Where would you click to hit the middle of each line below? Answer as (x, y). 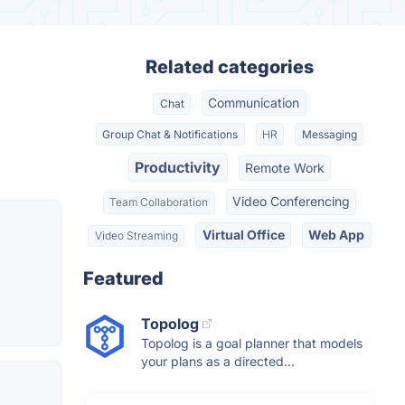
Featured (123, 278)
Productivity (178, 167)
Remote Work (284, 167)
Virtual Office (243, 234)
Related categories (230, 67)
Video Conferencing (291, 202)
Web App (337, 234)
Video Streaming (136, 235)
